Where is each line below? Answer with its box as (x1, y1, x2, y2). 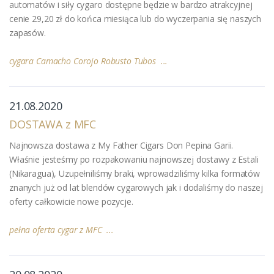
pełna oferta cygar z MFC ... (9, 223, 114, 235)
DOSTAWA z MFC (9, 116, 97, 131)
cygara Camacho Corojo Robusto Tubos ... (9, 54, 168, 67)
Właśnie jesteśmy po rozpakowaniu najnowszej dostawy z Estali (9, 153, 259, 165)
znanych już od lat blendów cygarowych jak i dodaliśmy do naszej (9, 181, 263, 193)
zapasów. (9, 26, 46, 39)
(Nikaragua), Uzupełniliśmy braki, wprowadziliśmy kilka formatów (9, 167, 260, 179)
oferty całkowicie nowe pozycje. (9, 195, 133, 207)
